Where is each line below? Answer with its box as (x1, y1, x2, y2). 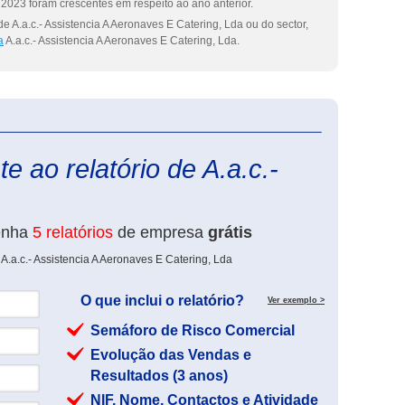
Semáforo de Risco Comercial (90, 323, 295, 338)
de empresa (113, 223, 208, 241)
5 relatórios (33, 223, 113, 241)
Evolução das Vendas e (90, 347, 251, 363)
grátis (208, 223, 252, 241)
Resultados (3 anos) (90, 368, 228, 383)
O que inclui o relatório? (80, 293, 244, 308)
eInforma (325, 118, 368, 131)
